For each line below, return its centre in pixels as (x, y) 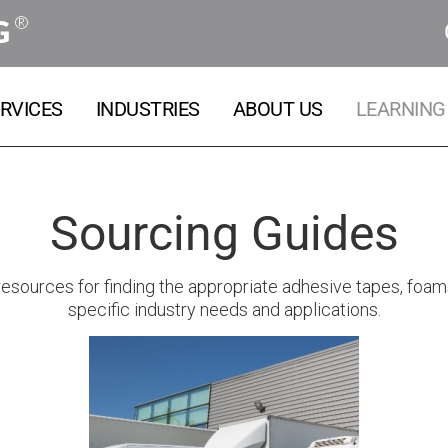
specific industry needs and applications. (224, 309)
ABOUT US (277, 109)
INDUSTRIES (147, 109)
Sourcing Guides (224, 233)
